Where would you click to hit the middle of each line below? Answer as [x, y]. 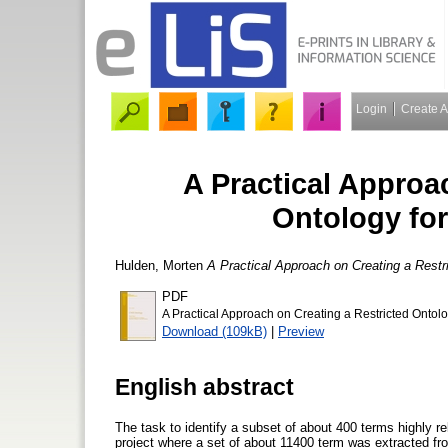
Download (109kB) [214, 331]
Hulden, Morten [159, 265]
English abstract [204, 386]
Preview [301, 331]
